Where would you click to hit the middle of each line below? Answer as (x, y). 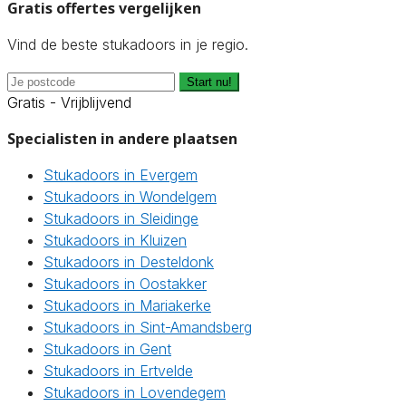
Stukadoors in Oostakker (125, 284)
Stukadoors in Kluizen (115, 241)
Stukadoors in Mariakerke (127, 306)
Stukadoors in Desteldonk (129, 262)
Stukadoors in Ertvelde (118, 371)
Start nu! (209, 82)
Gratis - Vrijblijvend (69, 103)
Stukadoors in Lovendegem (135, 393)
